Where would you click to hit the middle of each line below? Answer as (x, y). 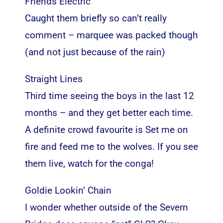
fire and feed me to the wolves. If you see (111, 146)
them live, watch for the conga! (89, 163)
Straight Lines (54, 79)
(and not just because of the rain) (95, 52)
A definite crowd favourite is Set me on (106, 129)
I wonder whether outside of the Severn (106, 207)
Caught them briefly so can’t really (96, 18)
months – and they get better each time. (109, 112)
